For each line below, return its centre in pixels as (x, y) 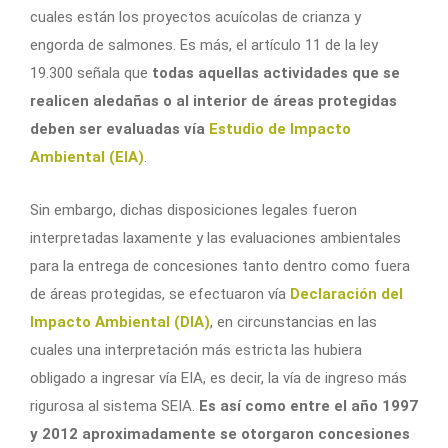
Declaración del (346, 293)
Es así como (242, 405)
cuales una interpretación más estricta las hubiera (196, 349)
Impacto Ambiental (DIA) (120, 321)
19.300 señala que (89, 72)
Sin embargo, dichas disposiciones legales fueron (193, 209)
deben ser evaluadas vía (119, 128)
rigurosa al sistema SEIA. (114, 405)
